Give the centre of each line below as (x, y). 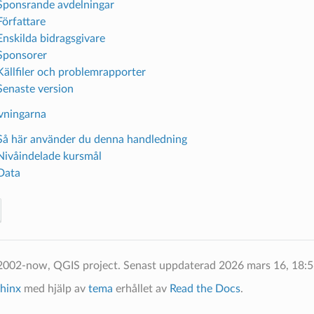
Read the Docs (205, 289)
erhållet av (141, 289)
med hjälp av (54, 289)
